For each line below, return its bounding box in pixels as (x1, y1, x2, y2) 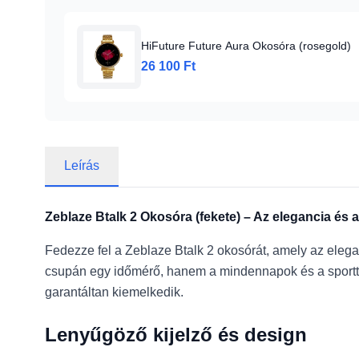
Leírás (64, 159, 99, 172)
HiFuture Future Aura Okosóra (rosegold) (141, 39, 351, 52)
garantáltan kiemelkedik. (45, 285, 184, 299)
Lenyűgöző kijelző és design (45, 324, 307, 345)
